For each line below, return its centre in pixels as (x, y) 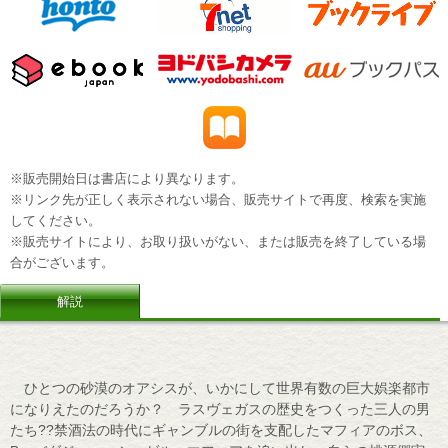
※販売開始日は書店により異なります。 (127, 179)
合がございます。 (62, 263)
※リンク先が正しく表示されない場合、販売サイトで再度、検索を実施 (218, 200)
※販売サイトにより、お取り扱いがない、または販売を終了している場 (218, 242)
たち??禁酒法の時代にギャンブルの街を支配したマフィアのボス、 (221, 429)
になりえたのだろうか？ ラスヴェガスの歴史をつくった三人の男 (220, 408)
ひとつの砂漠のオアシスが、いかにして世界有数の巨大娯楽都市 (220, 387)
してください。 (55, 221)
